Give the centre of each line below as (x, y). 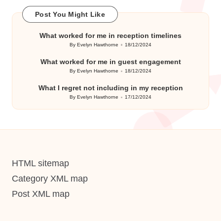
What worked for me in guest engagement (110, 62)
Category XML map (50, 179)
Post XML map (41, 194)
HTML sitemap (40, 163)
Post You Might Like (70, 14)
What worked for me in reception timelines (110, 36)
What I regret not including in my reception (110, 88)
